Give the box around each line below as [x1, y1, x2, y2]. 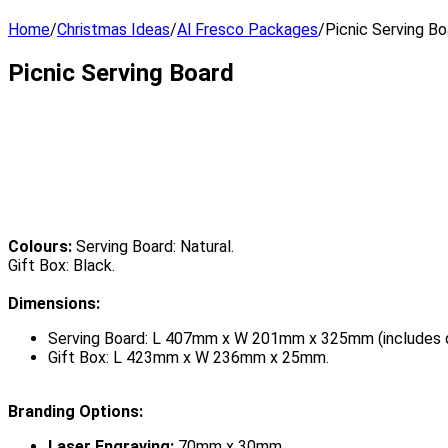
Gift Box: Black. [8, 255, 115, 275]
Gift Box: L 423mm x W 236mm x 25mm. [48, 347, 329, 367]
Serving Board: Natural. [76, 236, 234, 256]
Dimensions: [8, 293, 100, 313]
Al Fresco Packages [177, 20, 318, 39]
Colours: [8, 236, 76, 256]
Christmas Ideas [57, 20, 170, 39]
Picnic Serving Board [8, 58, 234, 87]
